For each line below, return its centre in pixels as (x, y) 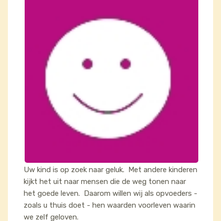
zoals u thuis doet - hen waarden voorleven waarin (110, 205)
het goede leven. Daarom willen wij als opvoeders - (110, 193)
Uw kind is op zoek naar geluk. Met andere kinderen (110, 170)
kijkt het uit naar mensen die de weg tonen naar (105, 182)
